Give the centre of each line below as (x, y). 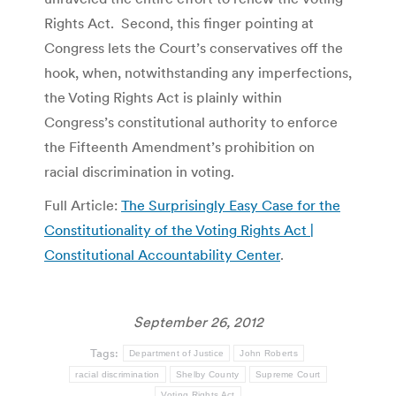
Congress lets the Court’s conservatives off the (194, 47)
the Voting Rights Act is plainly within (163, 97)
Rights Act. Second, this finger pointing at (179, 23)
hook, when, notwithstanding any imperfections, (198, 72)
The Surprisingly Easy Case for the (231, 205)
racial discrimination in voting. (139, 171)
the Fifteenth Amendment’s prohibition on (179, 146)
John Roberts (269, 353)
